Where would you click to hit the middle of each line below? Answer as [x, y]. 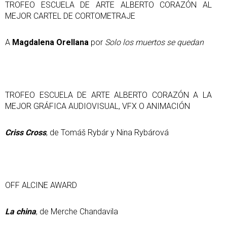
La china [21, 211]
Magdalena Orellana [50, 42]
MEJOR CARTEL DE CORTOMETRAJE [70, 16]
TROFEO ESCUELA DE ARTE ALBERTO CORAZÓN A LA [108, 95]
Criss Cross [26, 132]
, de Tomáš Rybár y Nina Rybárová [107, 132]
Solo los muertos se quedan [154, 42]
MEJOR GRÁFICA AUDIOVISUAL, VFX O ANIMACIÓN [98, 106]
